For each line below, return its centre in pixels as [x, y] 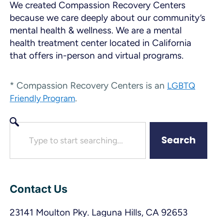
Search [178, 140]
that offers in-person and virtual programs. [97, 56]
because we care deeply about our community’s [108, 18]
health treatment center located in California [101, 43]
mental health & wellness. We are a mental [96, 31]
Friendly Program [42, 98]
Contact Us [39, 189]
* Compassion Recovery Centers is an [88, 85]
